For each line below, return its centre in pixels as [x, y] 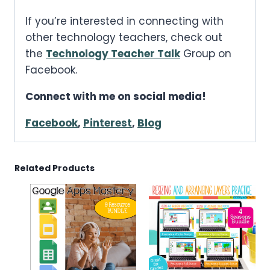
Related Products [55, 168]
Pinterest [108, 123]
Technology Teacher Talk [113, 53]
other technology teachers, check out [124, 37]
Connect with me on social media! [116, 96]
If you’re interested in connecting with [124, 21]
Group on [206, 53]
